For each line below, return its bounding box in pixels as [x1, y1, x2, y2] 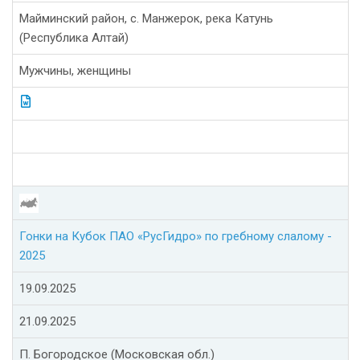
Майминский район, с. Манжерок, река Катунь [19, 11, 273, 27]
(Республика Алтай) [19, 31, 129, 46]
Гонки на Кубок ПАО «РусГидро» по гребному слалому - [19, 229, 332, 244]
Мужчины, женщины [19, 63, 131, 79]
